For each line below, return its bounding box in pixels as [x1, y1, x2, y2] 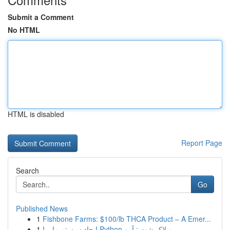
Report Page [181, 138, 222, 148]
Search [16, 165, 39, 176]
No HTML [8, 25, 40, 35]
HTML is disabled [8, 109, 64, 119]
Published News [16, 203, 68, 214]
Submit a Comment [8, 12, 74, 22]
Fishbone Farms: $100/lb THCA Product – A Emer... [43, 214, 211, 224]
